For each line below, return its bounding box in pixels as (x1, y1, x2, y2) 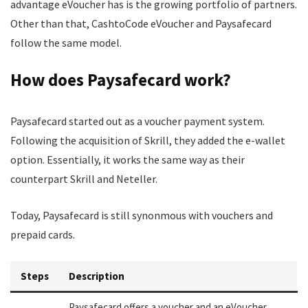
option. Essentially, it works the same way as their (10, 153, 245, 166)
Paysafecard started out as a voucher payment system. (10, 114, 265, 128)
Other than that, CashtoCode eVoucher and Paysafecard (10, 16, 272, 30)
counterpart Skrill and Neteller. (10, 172, 157, 186)
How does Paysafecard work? (10, 69, 231, 91)
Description (69, 269, 124, 283)
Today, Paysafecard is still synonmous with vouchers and (10, 208, 273, 222)
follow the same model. (10, 36, 122, 49)
